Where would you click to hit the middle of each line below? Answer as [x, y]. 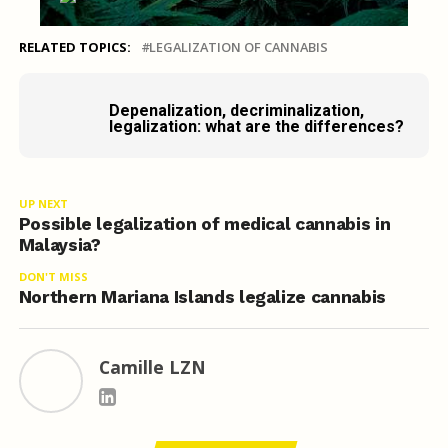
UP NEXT [43, 204]
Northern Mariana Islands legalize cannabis [202, 297]
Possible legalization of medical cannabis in [204, 224]
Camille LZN [152, 367]
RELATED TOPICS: [74, 47]
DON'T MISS [53, 277]
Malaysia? [59, 245]
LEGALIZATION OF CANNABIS [238, 47]
